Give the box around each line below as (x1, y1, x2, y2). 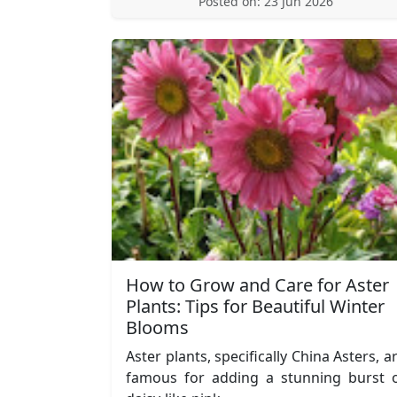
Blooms (126, 315, 189, 339)
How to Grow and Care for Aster (126, 272, 389, 297)
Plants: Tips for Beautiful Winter (126, 293, 385, 318)
